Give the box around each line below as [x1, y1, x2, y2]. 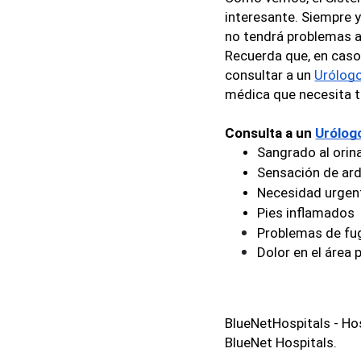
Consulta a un [225, 124, 316, 141]
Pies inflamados [257, 204, 355, 221]
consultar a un [225, 66, 315, 83]
